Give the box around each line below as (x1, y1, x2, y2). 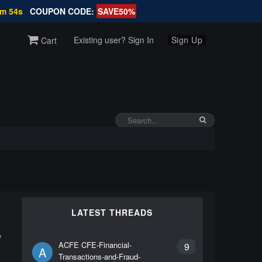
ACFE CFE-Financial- (58, 239, 132, 250)
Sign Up (171, 33, 203, 46)
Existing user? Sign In (73, 33, 154, 46)
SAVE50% (97, 5, 135, 17)
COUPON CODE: (29, 5, 96, 17)
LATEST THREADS (71, 206, 153, 218)
